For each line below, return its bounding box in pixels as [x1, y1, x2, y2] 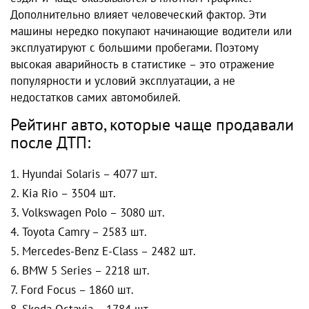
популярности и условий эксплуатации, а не [10, 73, 235, 89]
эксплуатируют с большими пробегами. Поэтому [10, 40, 259, 56]
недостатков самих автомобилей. [10, 90, 181, 106]
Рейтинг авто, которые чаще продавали [10, 114, 294, 136]
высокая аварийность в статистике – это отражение [10, 57, 275, 72]
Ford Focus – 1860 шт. [21, 282, 134, 298]
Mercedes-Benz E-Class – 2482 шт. [22, 243, 196, 259]
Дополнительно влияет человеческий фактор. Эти [10, 7, 266, 23]
